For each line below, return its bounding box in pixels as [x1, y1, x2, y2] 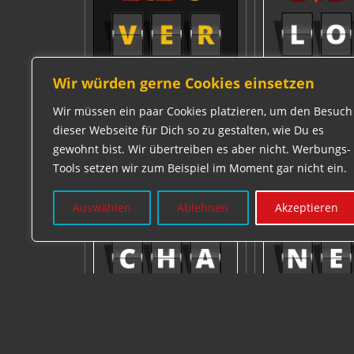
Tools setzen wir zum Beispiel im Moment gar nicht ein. [53, 160, 347, 175]
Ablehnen [177, 200, 229, 215]
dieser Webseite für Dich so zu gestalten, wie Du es [53, 122, 324, 137]
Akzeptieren [274, 200, 338, 215]
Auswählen [73, 200, 132, 215]
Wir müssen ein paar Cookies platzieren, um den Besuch [53, 104, 352, 119]
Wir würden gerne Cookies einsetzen [53, 73, 314, 92]
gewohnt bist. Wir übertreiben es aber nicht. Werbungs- [53, 141, 351, 156]
